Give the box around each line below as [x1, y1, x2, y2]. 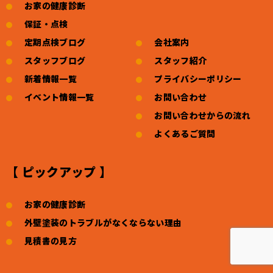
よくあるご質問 [154, 127, 216, 140]
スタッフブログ [24, 54, 86, 67]
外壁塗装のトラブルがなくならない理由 [24, 216, 182, 229]
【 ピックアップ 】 [6, 163, 112, 181]
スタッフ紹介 [154, 54, 207, 67]
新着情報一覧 [24, 73, 77, 85]
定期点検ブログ [24, 36, 86, 49]
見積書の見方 [24, 235, 77, 247]
